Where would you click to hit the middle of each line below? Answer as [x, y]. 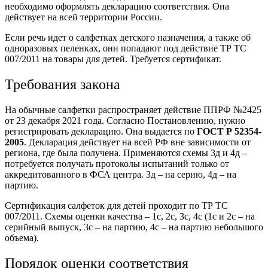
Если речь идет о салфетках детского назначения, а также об [128, 38]
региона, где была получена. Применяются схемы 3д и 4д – [126, 153]
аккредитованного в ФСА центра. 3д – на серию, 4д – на [121, 174]
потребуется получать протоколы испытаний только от [117, 163]
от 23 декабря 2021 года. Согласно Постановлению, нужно [125, 120]
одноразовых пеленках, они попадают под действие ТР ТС [126, 48]
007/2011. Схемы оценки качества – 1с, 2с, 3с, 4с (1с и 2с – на [130, 216]
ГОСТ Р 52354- [229, 131]
